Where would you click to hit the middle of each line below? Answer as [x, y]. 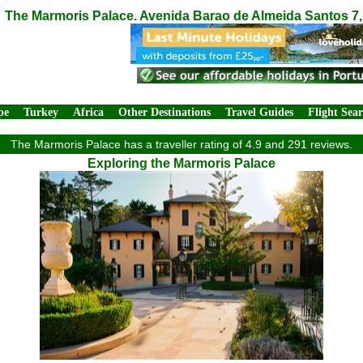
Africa [88, 112]
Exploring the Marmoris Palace [181, 163]
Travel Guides [259, 112]
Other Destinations [164, 112]
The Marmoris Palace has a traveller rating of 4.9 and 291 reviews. [181, 144]
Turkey [41, 112]
